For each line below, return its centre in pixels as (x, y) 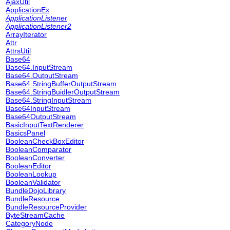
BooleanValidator (33, 182)
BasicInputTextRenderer (45, 125)
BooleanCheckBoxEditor (45, 141)
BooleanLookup (31, 174)
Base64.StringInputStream (49, 100)
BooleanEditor (28, 166)
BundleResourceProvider (46, 207)
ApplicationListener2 (39, 26)
